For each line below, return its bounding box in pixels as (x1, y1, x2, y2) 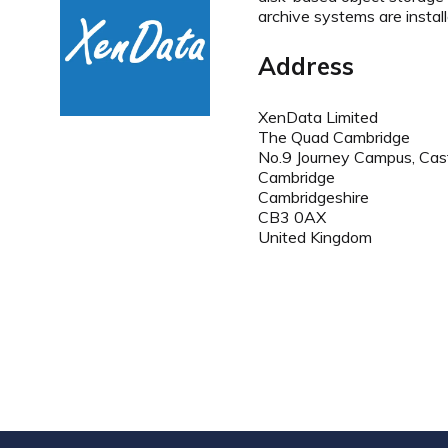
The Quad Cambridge (258, 126, 410, 147)
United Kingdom (258, 226, 372, 247)
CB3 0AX (258, 206, 326, 227)
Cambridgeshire (258, 186, 369, 207)
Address (258, 50, 354, 81)
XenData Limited (258, 106, 378, 127)
